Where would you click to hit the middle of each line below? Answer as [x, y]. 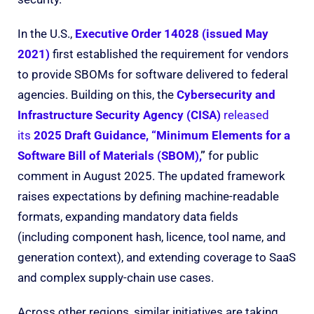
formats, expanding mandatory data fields [128, 216]
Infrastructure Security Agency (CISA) [119, 115]
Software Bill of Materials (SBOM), [109, 155]
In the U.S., [46, 33]
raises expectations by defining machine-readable [148, 196]
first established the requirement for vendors [169, 54]
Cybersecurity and [226, 94]
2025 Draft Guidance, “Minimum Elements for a [162, 135]
